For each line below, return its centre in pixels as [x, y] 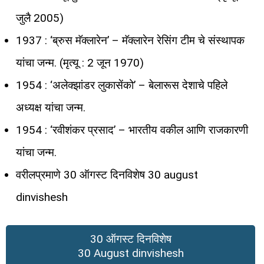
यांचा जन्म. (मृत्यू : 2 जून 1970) [80, 62]
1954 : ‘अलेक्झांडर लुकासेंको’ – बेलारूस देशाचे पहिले [122, 85]
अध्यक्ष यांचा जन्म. [51, 107]
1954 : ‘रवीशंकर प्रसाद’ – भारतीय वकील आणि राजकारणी [132, 130]
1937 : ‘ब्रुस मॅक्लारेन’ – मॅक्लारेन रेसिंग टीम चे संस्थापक [130, 40]
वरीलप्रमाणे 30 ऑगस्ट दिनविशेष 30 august [107, 174]
